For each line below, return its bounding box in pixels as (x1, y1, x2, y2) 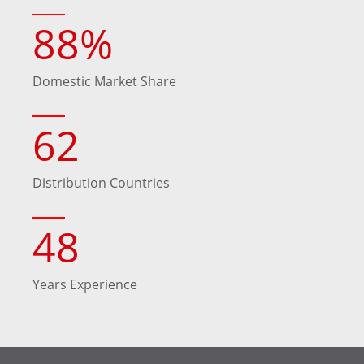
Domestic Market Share (32, 71, 176, 90)
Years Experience (32, 275, 137, 293)
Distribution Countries (32, 173, 170, 192)
